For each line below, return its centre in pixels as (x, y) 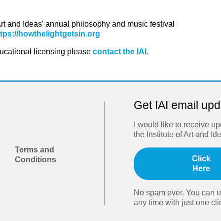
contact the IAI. (121, 52)
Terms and (35, 149)
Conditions (36, 159)
